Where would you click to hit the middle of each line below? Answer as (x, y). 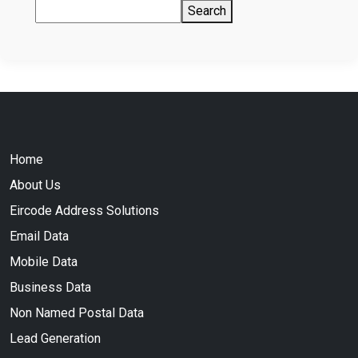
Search (207, 11)
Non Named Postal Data (77, 313)
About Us (35, 185)
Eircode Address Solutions (84, 211)
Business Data (50, 288)
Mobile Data (44, 262)
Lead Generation (55, 339)
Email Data (39, 237)
